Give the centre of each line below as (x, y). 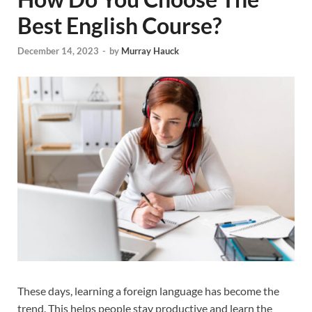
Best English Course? (119, 26)
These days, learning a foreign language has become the (148, 290)
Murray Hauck (150, 50)
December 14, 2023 (58, 50)
